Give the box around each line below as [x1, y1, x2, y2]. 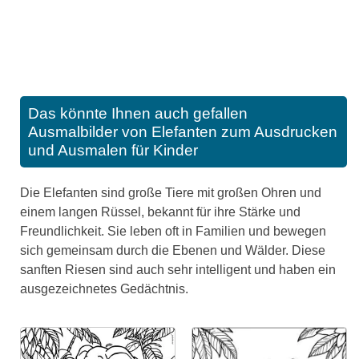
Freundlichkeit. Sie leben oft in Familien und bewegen [20, 224, 326, 238]
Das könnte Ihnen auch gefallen [28, 105, 248, 122]
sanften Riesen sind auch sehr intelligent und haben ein [20, 263, 336, 276]
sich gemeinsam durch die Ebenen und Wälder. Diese [20, 244, 325, 257]
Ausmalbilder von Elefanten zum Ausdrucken [28, 123, 337, 140]
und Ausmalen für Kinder [28, 142, 198, 159]
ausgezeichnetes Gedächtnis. [20, 282, 188, 296]
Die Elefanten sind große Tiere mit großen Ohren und [20, 186, 321, 200]
